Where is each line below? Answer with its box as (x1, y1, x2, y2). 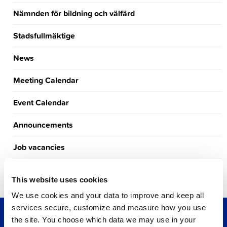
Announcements (13, 119, 73, 131)
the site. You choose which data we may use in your (12, 215, 196, 224)
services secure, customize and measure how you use (12, 203, 206, 212)
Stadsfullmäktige (13, 30, 75, 42)
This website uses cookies (12, 175, 108, 183)
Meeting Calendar (13, 74, 79, 87)
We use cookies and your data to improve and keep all (12, 191, 204, 200)
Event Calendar (13, 97, 69, 109)
